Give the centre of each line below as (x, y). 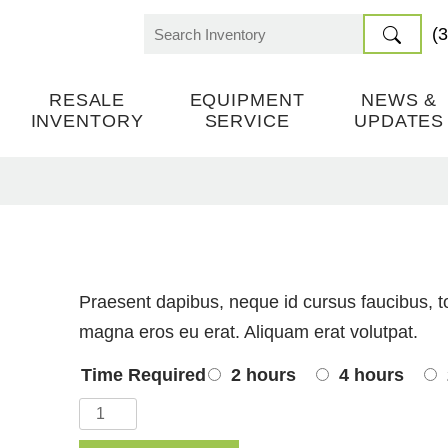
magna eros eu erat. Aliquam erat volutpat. (248, 332)
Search (172, 45)
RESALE (87, 100)
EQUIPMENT (247, 100)
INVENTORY (87, 121)
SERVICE (247, 121)
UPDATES (399, 121)
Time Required (143, 375)
